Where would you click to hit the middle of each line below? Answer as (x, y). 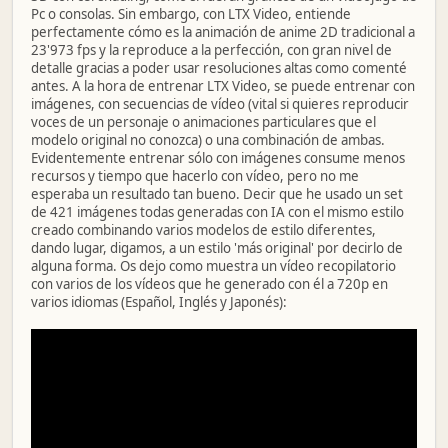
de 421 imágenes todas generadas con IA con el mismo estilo (217, 211)
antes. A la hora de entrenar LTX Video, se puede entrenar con (223, 85)
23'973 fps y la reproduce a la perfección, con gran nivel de (211, 49)
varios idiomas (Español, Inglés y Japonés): (159, 301)
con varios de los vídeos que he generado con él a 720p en (209, 283)
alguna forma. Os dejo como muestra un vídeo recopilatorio (213, 265)
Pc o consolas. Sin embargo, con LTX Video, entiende (191, 13)
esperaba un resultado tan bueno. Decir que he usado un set (217, 193)
